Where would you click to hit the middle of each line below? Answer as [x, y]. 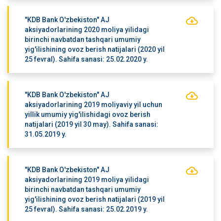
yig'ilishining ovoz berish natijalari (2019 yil [94, 199]
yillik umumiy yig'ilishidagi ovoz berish [87, 114]
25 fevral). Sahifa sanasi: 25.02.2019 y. [86, 209]
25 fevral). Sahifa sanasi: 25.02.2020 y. [86, 59]
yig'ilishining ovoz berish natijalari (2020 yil [94, 49]
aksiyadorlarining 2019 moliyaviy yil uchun [93, 105]
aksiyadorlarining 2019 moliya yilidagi [87, 180]
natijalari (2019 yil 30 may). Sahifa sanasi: [91, 124]
